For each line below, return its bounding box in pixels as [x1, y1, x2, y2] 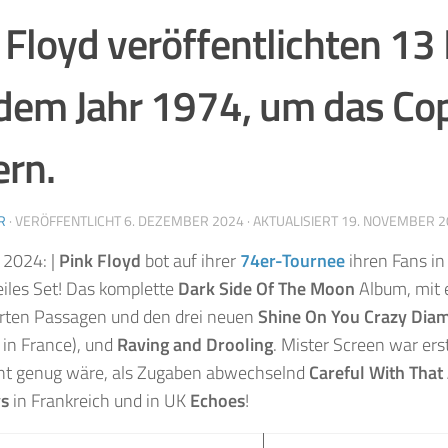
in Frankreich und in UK [9, 386, 190, 414]
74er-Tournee [240, 246, 345, 274]
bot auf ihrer [141, 246, 240, 274]
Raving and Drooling [117, 330, 273, 358]
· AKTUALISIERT [244, 209, 341, 231]
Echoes [190, 386, 245, 414]
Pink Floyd [59, 246, 141, 274]
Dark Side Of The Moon [178, 274, 355, 302]
